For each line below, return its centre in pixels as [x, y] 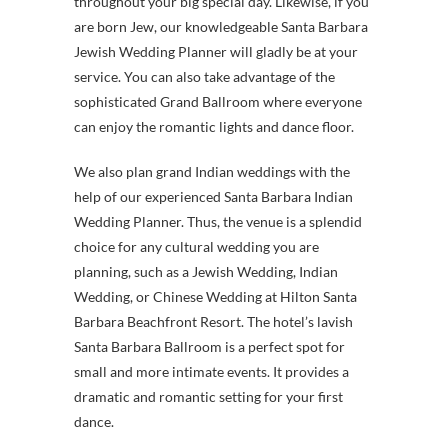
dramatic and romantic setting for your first [208, 396]
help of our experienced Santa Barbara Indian [213, 196]
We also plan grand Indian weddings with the [212, 171]
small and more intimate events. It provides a [211, 371]
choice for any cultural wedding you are [196, 246]
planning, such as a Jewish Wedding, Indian [206, 271]
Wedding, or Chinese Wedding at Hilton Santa [215, 296]
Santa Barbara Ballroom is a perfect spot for [209, 346]
